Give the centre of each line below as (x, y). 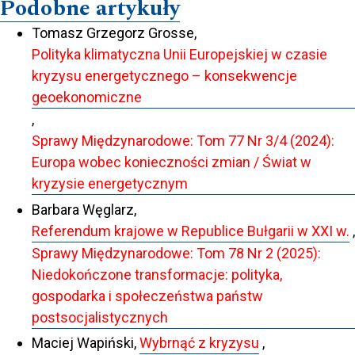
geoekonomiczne (87, 97)
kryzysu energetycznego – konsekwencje (164, 76)
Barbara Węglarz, (84, 209)
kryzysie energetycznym (110, 184)
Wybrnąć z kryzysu (199, 343)
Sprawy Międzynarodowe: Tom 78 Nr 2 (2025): (176, 253)
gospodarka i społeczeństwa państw (147, 296)
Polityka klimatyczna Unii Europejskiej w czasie (179, 55)
